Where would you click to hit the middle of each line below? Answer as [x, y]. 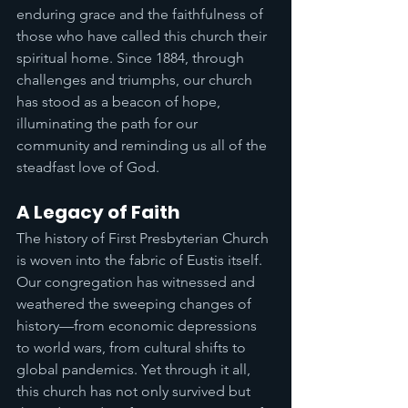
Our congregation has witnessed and [138, 282]
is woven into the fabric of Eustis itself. [141, 260]
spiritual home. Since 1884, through [132, 58]
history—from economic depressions [138, 326]
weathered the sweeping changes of [136, 304]
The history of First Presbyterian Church [144, 238]
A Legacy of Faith [98, 212]
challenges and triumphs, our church [136, 80]
